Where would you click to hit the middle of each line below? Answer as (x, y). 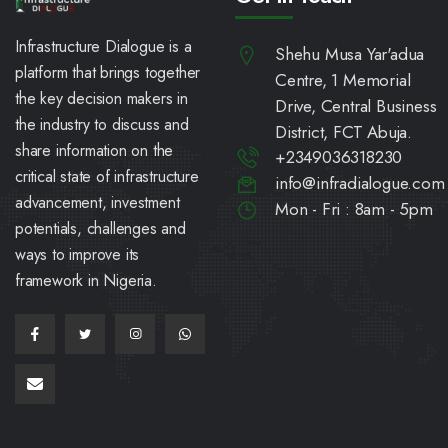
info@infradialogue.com (360, 183)
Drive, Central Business (356, 106)
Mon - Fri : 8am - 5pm (354, 209)
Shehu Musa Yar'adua (350, 54)
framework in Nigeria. (86, 281)
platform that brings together (108, 73)
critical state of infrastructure (107, 177)
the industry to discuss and (102, 125)
